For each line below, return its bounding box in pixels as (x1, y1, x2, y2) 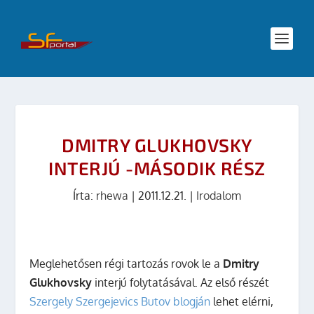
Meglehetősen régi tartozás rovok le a (29, 257, 224, 271)
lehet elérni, (210, 294, 274, 308)
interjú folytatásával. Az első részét (92, 275, 270, 289)
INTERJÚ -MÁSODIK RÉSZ (48, 157, 266, 179)
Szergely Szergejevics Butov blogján (29, 294, 211, 308)
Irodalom (196, 189, 241, 203)
